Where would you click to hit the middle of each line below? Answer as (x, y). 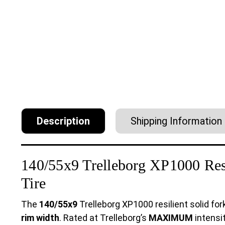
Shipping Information (176, 121)
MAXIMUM (171, 217)
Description (63, 121)
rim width (40, 217)
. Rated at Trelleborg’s (104, 217)
